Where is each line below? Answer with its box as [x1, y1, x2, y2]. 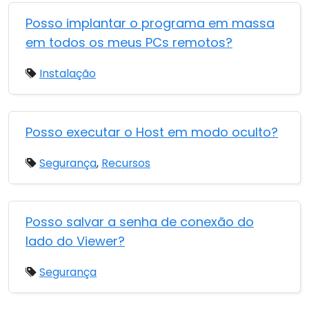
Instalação [39, 66, 96, 81]
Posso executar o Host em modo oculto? [26, 123, 278, 141]
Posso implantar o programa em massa [26, 14, 275, 32]
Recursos [101, 155, 150, 171]
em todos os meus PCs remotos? [26, 34, 232, 51]
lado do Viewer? [26, 232, 125, 250]
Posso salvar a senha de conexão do [26, 213, 254, 230]
